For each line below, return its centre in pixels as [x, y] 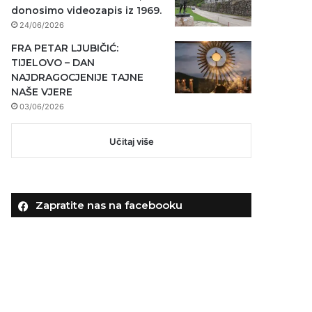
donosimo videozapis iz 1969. [87, 10]
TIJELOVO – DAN [53, 62]
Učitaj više [131, 141]
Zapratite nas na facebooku [109, 205]
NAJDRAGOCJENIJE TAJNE [78, 77]
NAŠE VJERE [42, 92]
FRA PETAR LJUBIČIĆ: [65, 48]
